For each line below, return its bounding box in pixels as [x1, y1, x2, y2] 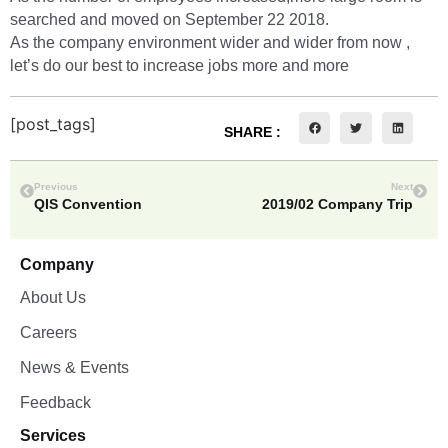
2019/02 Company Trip [262, 196, 413, 213]
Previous [34, 181, 78, 193]
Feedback [20, 394, 91, 412]
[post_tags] [10, 114, 96, 135]
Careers [20, 324, 77, 342]
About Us [20, 289, 86, 307]
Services [20, 427, 86, 445]
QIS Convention [34, 196, 142, 213]
